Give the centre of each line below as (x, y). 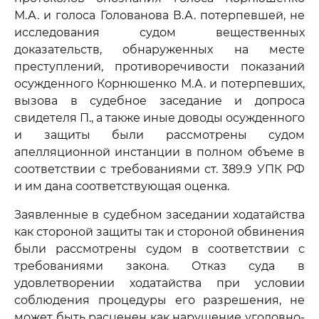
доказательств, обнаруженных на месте (159, 49)
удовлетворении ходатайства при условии (159, 283)
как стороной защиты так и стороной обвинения (159, 232)
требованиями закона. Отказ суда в (159, 266)
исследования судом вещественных (159, 32)
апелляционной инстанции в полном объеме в (159, 152)
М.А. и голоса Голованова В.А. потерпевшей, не (159, 15)
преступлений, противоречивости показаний (159, 67)
